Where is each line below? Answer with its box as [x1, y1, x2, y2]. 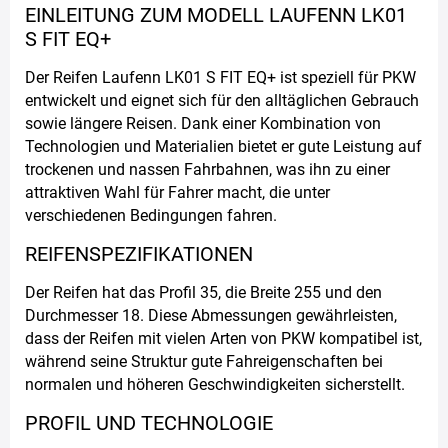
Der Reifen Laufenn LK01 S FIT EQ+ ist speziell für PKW [25, 67, 416, 87]
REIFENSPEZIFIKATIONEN [25, 241, 253, 266]
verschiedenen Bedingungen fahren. [25, 205, 277, 225]
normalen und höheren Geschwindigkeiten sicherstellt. [25, 374, 405, 394]
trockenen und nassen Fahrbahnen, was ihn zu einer [25, 159, 390, 179]
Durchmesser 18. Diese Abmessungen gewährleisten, [25, 305, 397, 325]
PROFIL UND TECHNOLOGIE [25, 410, 273, 435]
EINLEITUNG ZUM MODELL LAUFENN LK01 [25, 2, 407, 27]
